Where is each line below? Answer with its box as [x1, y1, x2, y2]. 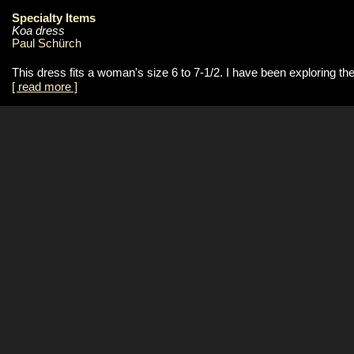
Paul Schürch [12, 36, 81, 50]
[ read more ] [12, 80, 77, 93]
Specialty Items [12, 11, 96, 24]
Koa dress [12, 24, 65, 37]
